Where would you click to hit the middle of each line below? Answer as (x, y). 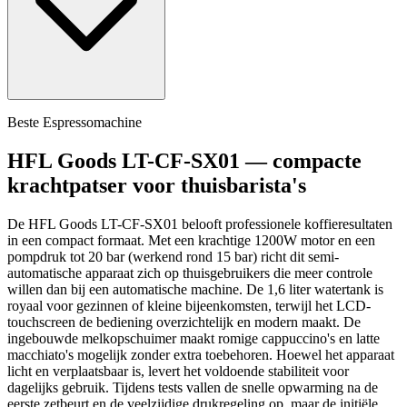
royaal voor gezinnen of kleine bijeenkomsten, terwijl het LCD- (189, 305)
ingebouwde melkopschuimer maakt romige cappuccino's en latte (194, 338)
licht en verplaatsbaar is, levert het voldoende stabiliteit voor (178, 371)
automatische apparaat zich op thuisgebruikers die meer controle (190, 273)
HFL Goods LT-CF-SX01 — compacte (184, 160)
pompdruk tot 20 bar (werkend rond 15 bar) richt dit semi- (173, 256)
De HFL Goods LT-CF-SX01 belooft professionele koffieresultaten (200, 223)
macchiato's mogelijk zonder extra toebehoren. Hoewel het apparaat (201, 354)
